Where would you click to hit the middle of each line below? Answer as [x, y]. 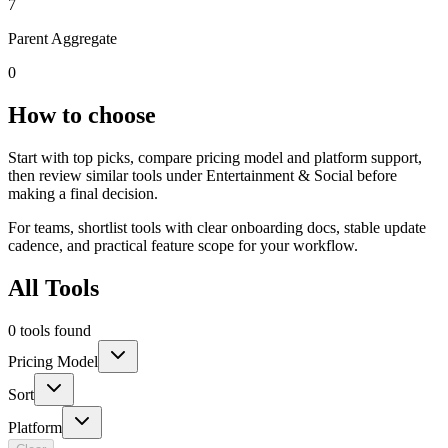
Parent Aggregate [62, 38]
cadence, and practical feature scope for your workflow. [183, 245]
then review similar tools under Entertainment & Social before [202, 175]
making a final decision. [83, 193]
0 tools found [49, 330]
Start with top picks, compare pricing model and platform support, [215, 157]
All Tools [53, 287]
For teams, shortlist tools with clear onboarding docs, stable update [217, 227]
